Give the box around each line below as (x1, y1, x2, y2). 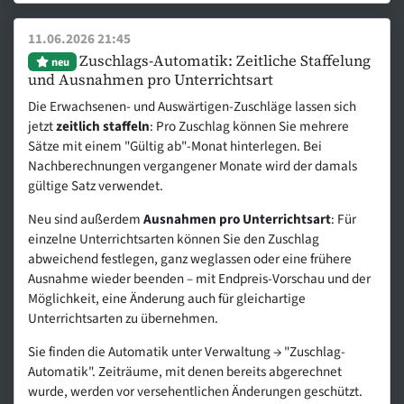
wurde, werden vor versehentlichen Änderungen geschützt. (28, 381, 363, 402)
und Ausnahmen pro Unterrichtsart (28, 69, 274, 91)
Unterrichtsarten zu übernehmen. (28, 308, 219, 328)
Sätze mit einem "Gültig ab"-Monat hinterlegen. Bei (28, 135, 323, 156)
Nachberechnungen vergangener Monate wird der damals (28, 155, 358, 176)
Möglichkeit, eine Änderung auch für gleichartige (28, 288, 307, 308)
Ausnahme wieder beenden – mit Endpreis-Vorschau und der (28, 268, 372, 289)
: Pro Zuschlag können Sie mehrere (150, 115, 350, 136)
